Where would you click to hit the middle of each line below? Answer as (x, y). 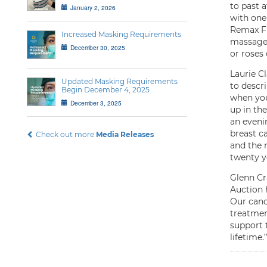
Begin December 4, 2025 (105, 90)
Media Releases (125, 134)
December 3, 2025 (96, 103)
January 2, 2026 (93, 7)
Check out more (65, 134)
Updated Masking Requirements (119, 81)
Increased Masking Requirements (121, 34)
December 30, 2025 (98, 47)
